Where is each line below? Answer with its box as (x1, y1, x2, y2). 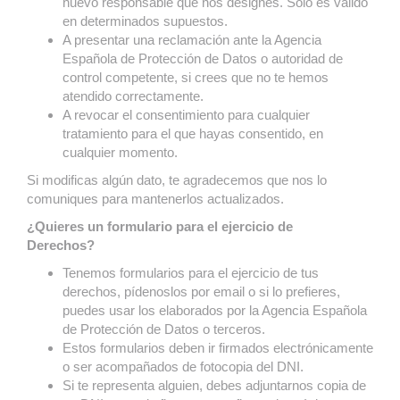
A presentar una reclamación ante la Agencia (62, 32, 321, 47)
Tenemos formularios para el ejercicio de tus (62, 265, 319, 280)
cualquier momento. (62, 145, 178, 160)
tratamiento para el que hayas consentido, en (62, 126, 323, 141)
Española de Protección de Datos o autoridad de (62, 51, 343, 66)
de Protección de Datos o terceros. (62, 321, 265, 337)
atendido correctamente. (62, 88, 204, 104)
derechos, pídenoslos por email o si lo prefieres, (62, 284, 340, 299)
